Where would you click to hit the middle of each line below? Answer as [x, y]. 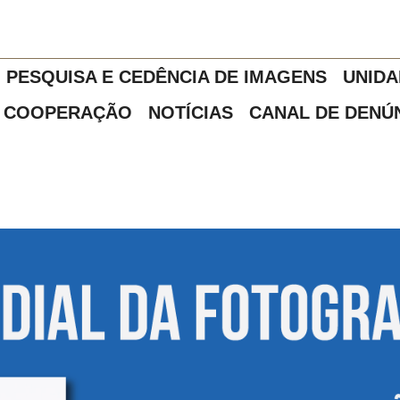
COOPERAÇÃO [68, 112]
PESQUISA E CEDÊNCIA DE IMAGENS [167, 77]
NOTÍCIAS [191, 112]
